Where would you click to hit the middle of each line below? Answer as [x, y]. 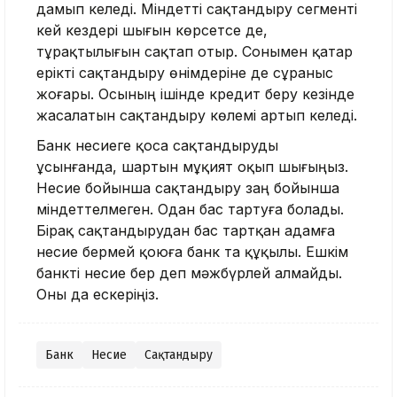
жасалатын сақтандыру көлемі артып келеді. [197, 116]
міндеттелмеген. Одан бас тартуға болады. [190, 210]
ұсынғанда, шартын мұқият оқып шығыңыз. [192, 167]
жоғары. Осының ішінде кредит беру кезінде [195, 94]
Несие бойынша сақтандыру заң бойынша [188, 188]
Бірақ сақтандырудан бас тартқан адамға [186, 231]
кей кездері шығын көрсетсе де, [152, 31]
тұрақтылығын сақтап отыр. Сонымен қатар [195, 52]
